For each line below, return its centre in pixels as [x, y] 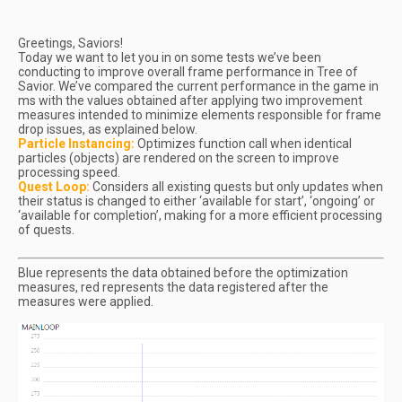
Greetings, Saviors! [70, 43]
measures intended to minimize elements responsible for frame [200, 115]
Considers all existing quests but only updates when [238, 187]
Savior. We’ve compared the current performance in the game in [198, 86]
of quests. [46, 230]
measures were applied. [86, 301]
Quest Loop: [54, 187]
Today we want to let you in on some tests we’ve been [170, 57]
